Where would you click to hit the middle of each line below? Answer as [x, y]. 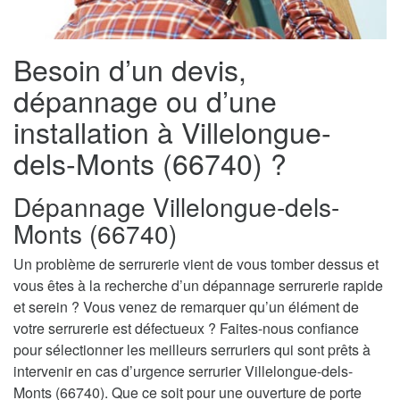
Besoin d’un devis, [130, 68]
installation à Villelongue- [172, 131]
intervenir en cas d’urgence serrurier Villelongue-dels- [183, 371]
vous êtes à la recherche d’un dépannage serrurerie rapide [198, 285]
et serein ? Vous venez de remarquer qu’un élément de [186, 306]
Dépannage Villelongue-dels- [176, 206]
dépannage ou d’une [145, 100]
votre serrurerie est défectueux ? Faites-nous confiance [186, 328]
